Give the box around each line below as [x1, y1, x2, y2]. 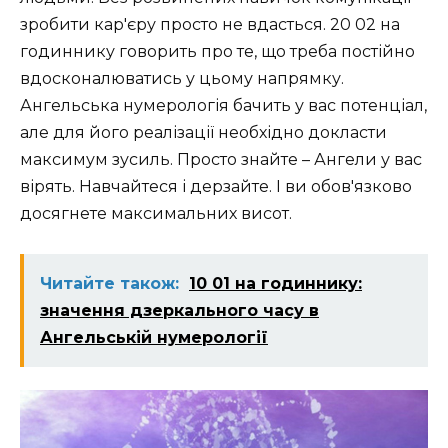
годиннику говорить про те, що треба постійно [20, 41, 415, 61]
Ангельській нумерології [40, 328, 268, 348]
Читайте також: [40, 274, 179, 294]
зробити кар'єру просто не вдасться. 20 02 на [20, 14, 400, 34]
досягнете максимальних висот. [20, 203, 292, 223]
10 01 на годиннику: [189, 274, 362, 294]
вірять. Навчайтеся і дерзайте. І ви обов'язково [20, 176, 412, 196]
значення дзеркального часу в [40, 301, 319, 321]
